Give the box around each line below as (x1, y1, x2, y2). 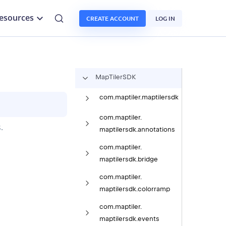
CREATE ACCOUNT (86, 14, 139, 23)
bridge (137, 155, 158, 163)
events (137, 215, 159, 223)
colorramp (137, 185, 170, 193)
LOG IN (155, 14, 175, 23)
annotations (137, 125, 175, 133)
